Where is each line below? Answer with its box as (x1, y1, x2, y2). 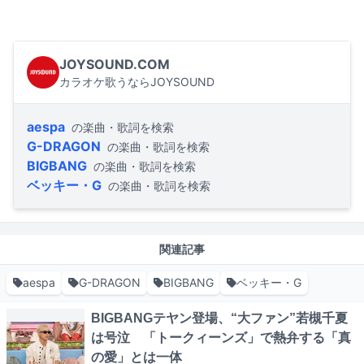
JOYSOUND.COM (59, 55, 170, 72)
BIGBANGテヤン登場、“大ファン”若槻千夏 (91, 310, 348, 325)
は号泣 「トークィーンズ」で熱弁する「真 (91, 330, 351, 344)
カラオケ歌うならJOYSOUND (59, 74, 214, 89)
